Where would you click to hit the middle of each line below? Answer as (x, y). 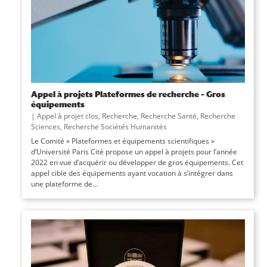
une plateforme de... (64, 184)
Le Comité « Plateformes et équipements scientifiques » (122, 141)
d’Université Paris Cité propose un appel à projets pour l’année (134, 152)
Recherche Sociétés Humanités (115, 127)
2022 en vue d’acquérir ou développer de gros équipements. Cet (137, 163)
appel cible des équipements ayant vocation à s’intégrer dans (132, 173)
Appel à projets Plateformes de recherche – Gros (128, 94)
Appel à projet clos (67, 116)
